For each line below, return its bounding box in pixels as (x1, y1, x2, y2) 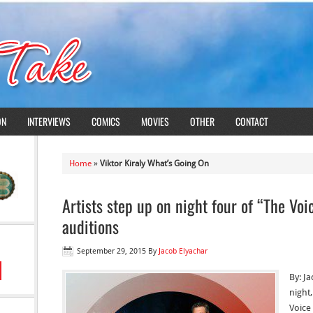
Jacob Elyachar (159, 247, 208, 256)
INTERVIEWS (27, 114, 71, 129)
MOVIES (141, 114, 169, 129)
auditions (62, 214, 119, 239)
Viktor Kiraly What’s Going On (100, 159, 209, 168)
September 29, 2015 (77, 247, 146, 256)
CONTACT (235, 114, 268, 129)
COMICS (92, 114, 120, 129)
